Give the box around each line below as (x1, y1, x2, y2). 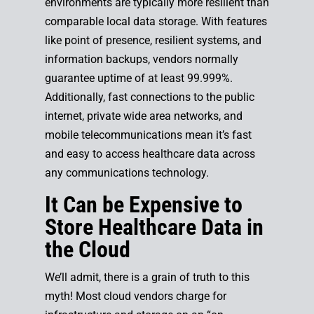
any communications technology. (44, 166, 209, 179)
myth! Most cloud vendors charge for (44, 289, 226, 303)
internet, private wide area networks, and (44, 109, 243, 123)
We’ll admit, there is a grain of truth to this (44, 271, 250, 284)
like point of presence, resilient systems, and (44, 34, 261, 47)
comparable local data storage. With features (44, 15, 267, 28)
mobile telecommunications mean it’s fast (44, 128, 252, 142)
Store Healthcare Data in (44, 214, 264, 240)
